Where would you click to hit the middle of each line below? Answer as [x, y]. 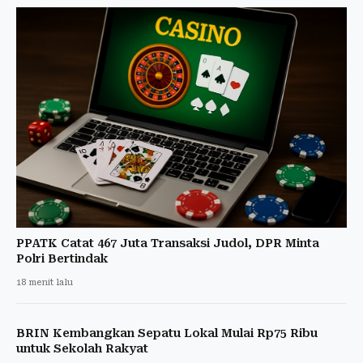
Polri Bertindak [62, 258]
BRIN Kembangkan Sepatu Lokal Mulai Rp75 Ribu [167, 333]
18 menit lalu [45, 282]
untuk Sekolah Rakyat [82, 348]
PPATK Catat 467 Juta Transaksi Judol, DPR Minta [168, 243]
